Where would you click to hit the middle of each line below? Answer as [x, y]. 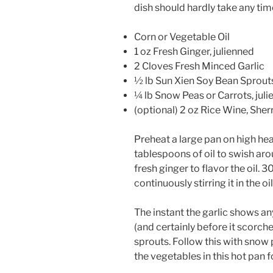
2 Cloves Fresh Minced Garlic [199, 66]
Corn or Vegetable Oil [182, 37]
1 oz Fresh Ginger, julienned [194, 52]
